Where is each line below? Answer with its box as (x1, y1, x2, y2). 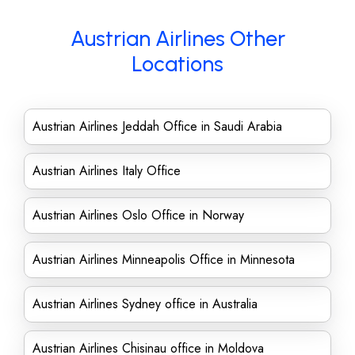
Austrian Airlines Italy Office (32, 162, 181, 180)
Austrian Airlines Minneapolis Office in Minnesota (32, 250, 295, 269)
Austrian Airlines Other (70, 25, 285, 52)
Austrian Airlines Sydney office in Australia (32, 295, 258, 313)
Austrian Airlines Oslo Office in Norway (32, 206, 244, 224)
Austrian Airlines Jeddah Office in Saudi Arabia (32, 117, 282, 136)
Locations (132, 51, 223, 77)
